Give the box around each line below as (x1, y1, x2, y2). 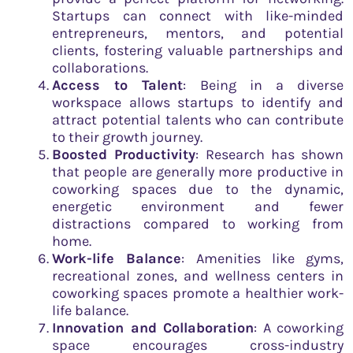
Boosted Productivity (52, 145, 196, 163)
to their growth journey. (52, 128, 203, 146)
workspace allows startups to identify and (52, 93, 344, 111)
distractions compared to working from (52, 214, 344, 232)
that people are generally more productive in (52, 162, 344, 180)
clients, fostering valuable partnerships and (52, 41, 344, 59)
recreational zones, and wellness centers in (52, 266, 344, 284)
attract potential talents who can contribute (52, 110, 344, 128)
